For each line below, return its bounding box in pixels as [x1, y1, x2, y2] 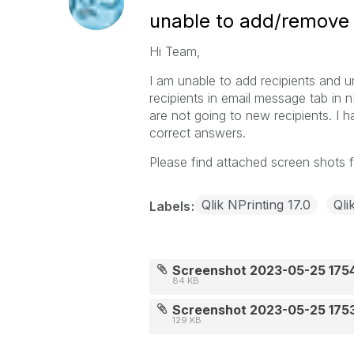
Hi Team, [149, 43, 201, 59]
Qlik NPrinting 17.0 [201, 197, 311, 213]
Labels [149, 198, 194, 214]
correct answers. [149, 125, 250, 141]
